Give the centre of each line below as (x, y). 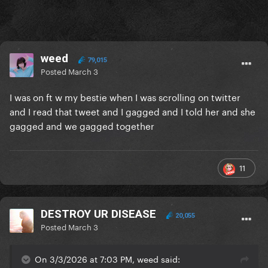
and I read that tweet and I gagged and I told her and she (133, 111)
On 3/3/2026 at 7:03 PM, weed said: (107, 259)
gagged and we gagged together (82, 125)
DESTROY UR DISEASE (98, 214)
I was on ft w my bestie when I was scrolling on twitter (125, 97)
